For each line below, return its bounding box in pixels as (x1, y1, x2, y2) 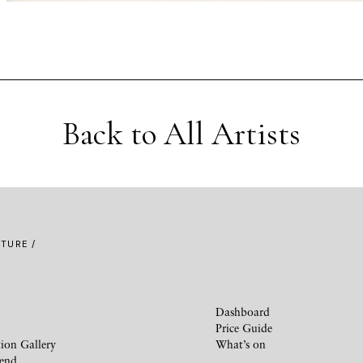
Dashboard (216, 305, 270, 319)
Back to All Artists (62, 114, 301, 154)
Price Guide (216, 321, 272, 335)
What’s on (216, 337, 266, 352)
